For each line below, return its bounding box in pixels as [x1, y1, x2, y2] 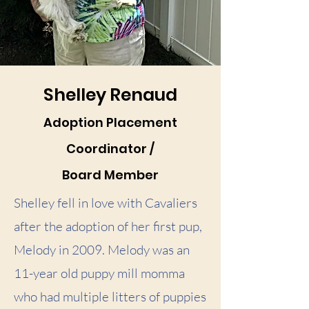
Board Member [62, 166, 159, 183]
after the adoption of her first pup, [14, 217, 202, 235]
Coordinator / [66, 139, 154, 157]
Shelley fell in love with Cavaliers [14, 194, 197, 211]
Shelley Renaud [43, 82, 177, 107]
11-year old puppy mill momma [14, 264, 185, 281]
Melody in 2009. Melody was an [14, 241, 190, 258]
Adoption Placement [43, 113, 177, 131]
